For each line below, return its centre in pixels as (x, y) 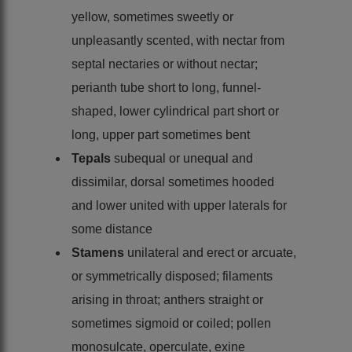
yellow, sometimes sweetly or (152, 16)
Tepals (93, 158)
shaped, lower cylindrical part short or (175, 111)
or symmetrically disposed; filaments (172, 276)
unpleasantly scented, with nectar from (178, 40)
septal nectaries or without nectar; (165, 64)
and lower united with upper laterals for (179, 205)
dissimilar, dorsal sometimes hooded (173, 181)
